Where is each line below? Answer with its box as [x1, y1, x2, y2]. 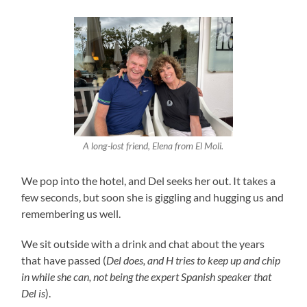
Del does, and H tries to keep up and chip [106, 253, 281, 267]
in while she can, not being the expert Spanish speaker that [21, 269, 272, 283]
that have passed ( [21, 253, 107, 267]
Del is [21, 286, 46, 299]
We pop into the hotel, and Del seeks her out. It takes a [21, 173, 276, 187]
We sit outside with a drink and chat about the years [21, 236, 265, 250]
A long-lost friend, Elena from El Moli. [83, 140, 224, 152]
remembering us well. [21, 206, 121, 220]
